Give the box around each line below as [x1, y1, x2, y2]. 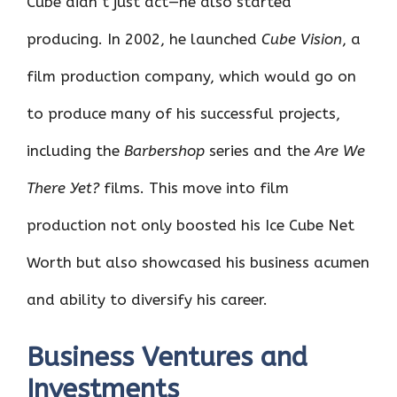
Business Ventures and [27, 340, 307, 373]
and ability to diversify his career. [27, 291, 268, 309]
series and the [205, 142, 315, 160]
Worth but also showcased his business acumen [27, 253, 370, 272]
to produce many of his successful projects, [27, 105, 340, 123]
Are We [315, 142, 365, 160]
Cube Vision [261, 30, 342, 49]
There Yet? [27, 179, 99, 198]
